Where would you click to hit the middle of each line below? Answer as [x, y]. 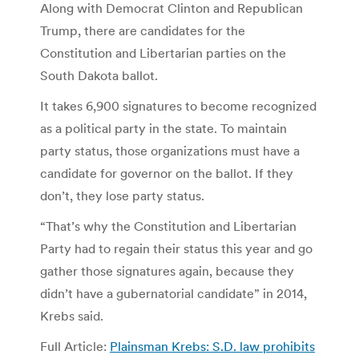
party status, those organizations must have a [170, 150]
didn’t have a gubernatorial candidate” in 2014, [173, 293]
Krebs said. [72, 315]
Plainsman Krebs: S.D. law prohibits [212, 346]
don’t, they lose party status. [122, 195]
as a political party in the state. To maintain [163, 128]
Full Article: [75, 346]
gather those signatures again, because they [167, 270]
